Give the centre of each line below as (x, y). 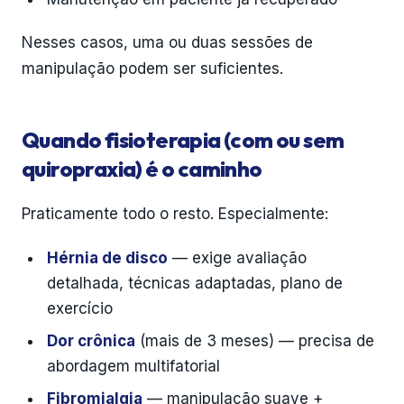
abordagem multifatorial (133, 366)
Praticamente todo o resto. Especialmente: (175, 214)
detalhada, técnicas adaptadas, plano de (195, 283)
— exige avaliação (237, 258)
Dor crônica (91, 341)
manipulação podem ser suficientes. (152, 69)
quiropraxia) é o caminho (142, 169)
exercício (80, 308)
